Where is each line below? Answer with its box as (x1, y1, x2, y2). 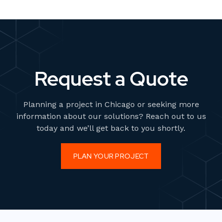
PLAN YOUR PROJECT (73, 151, 149, 161)
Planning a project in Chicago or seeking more (23, 99, 199, 109)
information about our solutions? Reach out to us (16, 111, 206, 121)
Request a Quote (34, 65, 188, 92)
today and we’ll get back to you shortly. (37, 123, 185, 133)
